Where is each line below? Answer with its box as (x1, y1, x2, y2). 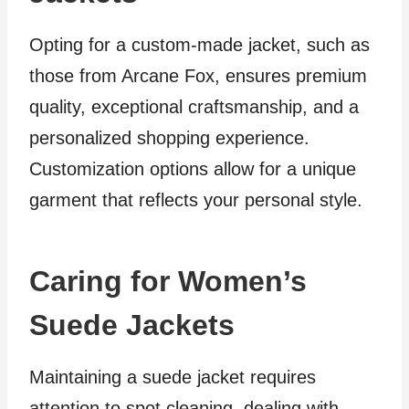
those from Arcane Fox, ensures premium (29, 66, 367, 86)
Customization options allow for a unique (29, 159, 356, 179)
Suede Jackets (29, 309, 235, 341)
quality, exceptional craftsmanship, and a (29, 97, 359, 117)
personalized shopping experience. (29, 128, 309, 148)
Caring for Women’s (29, 265, 307, 298)
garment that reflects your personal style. (29, 190, 362, 210)
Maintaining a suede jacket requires (29, 367, 316, 387)
